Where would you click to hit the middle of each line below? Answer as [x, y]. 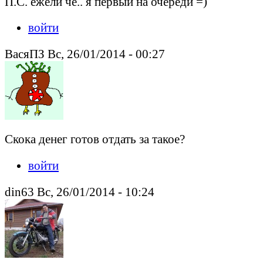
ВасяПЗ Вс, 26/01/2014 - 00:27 [85, 54]
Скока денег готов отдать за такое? [95, 139]
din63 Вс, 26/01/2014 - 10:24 [80, 191]
